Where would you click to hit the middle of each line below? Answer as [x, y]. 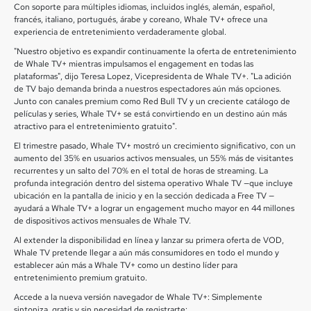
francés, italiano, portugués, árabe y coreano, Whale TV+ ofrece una [141, 19]
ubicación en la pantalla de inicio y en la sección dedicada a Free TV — [144, 196]
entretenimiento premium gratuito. [81, 278]
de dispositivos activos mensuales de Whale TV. [102, 221]
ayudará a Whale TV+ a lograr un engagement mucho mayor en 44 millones [154, 208]
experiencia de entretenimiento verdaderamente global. [120, 32]
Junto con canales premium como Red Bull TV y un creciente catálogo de [152, 101]
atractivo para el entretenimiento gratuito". [95, 126]
